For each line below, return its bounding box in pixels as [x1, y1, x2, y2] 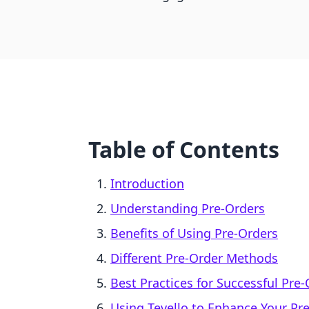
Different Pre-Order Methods [110, 250, 278, 266]
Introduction [110, 175, 184, 192]
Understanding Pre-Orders [110, 200, 265, 217]
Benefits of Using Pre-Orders [110, 225, 278, 241]
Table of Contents [88, 134, 279, 164]
